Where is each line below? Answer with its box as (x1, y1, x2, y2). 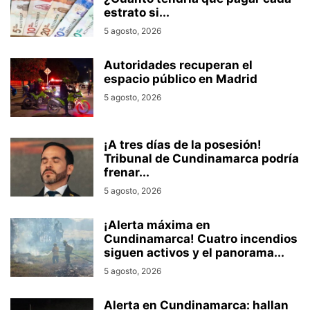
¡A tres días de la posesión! (104, 138, 262, 152)
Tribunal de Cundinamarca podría (104, 152, 299, 166)
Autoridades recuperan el (104, 58, 253, 73)
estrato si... (104, 6, 170, 20)
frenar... (104, 165, 149, 180)
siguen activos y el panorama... (104, 246, 284, 260)
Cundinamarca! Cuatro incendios (104, 232, 298, 246)
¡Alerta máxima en (104, 218, 210, 232)
